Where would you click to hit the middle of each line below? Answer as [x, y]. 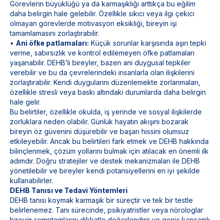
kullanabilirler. [31, 180]
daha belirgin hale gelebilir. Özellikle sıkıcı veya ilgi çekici [102, 14]
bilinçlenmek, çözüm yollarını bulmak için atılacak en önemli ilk [109, 151]
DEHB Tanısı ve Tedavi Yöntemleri [69, 190]
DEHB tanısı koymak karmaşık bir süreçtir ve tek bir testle [101, 200]
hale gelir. [25, 102]
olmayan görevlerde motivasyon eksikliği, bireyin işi [93, 23]
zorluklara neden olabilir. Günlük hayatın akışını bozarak [99, 122]
